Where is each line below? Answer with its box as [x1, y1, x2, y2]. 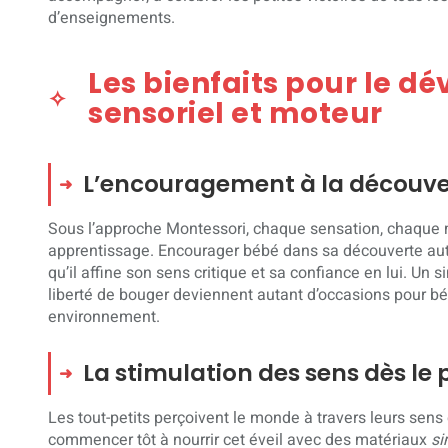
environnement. [48, 304, 160, 329]
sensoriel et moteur [88, 93, 383, 133]
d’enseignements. [48, 5, 175, 30]
